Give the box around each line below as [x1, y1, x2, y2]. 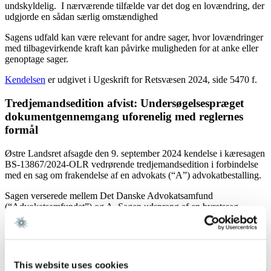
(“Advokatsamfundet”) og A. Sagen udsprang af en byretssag [5, 201, 238, 212]
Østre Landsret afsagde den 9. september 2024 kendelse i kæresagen [5, 148, 265, 158]
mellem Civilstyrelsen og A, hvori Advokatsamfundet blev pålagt [5, 212, 252, 223]
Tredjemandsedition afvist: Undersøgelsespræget [5, 96, 244, 109]
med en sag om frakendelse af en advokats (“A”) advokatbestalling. [5, 169, 261, 180]
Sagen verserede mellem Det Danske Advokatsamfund [5, 190, 213, 201]
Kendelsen [5, 74, 45, 85]
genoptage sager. [5, 54, 68, 65]
